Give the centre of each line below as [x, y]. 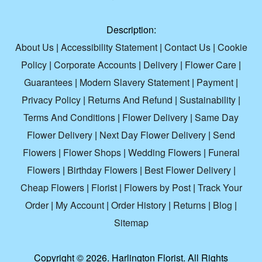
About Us [34, 47]
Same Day [217, 118]
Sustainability [208, 100]
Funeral [224, 153]
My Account [80, 205]
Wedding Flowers [164, 153]
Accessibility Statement [109, 47]
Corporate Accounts [95, 65]
